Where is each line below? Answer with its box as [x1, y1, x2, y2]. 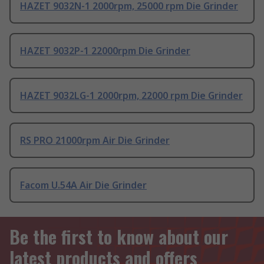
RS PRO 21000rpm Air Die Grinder [20, 134, 170, 147]
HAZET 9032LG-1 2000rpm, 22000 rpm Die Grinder [20, 89, 243, 103]
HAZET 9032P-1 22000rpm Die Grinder [20, 44, 190, 58]
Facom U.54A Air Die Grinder [20, 179, 147, 192]
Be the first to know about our [9, 223, 228, 250]
